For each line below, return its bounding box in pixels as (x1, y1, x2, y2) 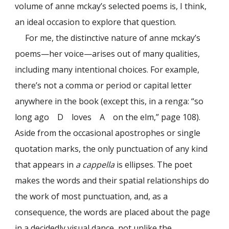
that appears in (15, 159, 76, 171)
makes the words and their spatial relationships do (15, 175, 210, 187)
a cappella (76, 159, 115, 171)
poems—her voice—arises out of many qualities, (15, 48, 200, 60)
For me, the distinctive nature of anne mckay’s (25, 32, 201, 44)
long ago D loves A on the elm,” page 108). (15, 111, 201, 123)
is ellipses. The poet (114, 159, 193, 171)
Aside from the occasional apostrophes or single (15, 127, 201, 139)
